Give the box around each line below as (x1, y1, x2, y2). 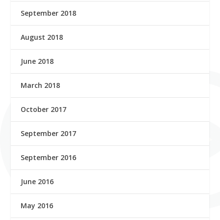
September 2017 (21, 128, 77, 138)
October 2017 (21, 104, 67, 114)
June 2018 (21, 56, 54, 66)
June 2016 (21, 176, 54, 186)
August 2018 (21, 32, 63, 42)
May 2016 (21, 200, 54, 210)
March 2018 (21, 80, 60, 90)
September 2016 (21, 152, 77, 162)
